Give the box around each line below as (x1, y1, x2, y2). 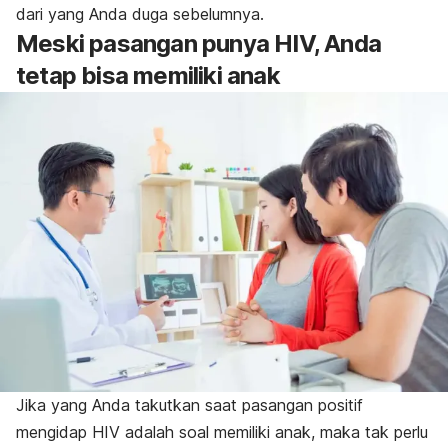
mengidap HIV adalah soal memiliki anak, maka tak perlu (16, 421, 428, 442)
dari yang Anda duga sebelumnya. (16, 4, 264, 25)
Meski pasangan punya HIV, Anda (16, 29, 382, 59)
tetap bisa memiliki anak (16, 61, 280, 91)
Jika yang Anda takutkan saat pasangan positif (16, 394, 363, 415)
